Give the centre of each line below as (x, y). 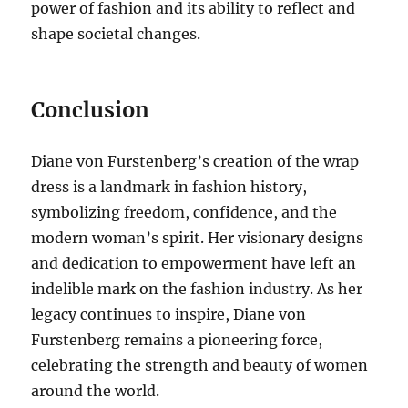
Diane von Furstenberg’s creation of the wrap (195, 162)
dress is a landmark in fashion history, (169, 187)
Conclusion (91, 110)
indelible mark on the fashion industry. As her (197, 289)
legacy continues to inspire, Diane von (169, 315)
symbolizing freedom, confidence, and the (184, 213)
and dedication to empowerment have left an (194, 264)
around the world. (96, 391)
